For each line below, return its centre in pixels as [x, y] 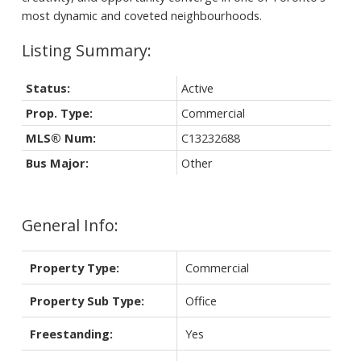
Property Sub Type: [87, 300]
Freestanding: [71, 333]
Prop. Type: [59, 112]
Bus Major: [57, 162]
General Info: [70, 225]
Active [197, 87]
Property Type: [74, 267]
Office [201, 300]
